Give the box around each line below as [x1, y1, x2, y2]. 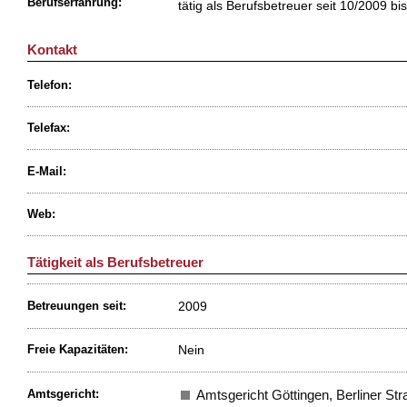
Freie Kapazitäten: [27, 343, 128, 357]
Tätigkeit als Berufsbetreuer [27, 254, 203, 271]
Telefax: [27, 122, 70, 135]
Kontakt [27, 42, 77, 58]
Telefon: [27, 78, 72, 92]
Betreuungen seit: [27, 299, 126, 313]
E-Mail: [27, 164, 66, 178]
